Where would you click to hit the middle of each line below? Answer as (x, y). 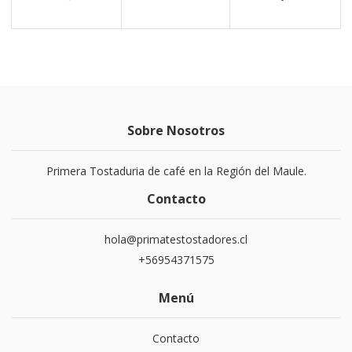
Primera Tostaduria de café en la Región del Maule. (176, 171)
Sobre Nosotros (176, 130)
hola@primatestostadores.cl (176, 239)
